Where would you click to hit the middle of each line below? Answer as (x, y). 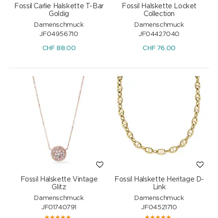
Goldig (59, 14)
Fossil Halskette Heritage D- (159, 179)
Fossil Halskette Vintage (59, 179)
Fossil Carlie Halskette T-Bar (59, 6)
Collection (159, 14)
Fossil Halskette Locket (159, 6)
